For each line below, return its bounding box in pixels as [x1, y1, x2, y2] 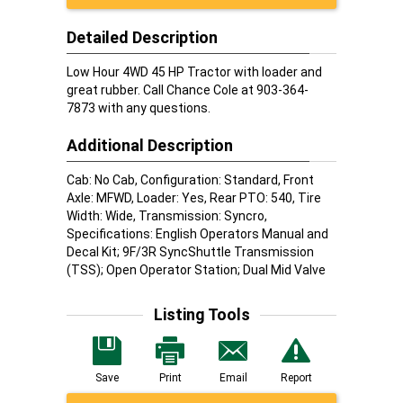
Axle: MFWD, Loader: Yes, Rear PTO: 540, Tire [67, 191, 321, 205]
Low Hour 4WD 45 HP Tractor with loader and [67, 65, 322, 79]
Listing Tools [153, 305, 250, 324]
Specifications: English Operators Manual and [67, 227, 328, 241]
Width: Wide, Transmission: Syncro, [67, 209, 267, 223]
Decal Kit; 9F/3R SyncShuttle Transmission [67, 245, 314, 259]
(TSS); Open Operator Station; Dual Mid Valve [67, 263, 326, 277]
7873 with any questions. [67, 101, 210, 115]
